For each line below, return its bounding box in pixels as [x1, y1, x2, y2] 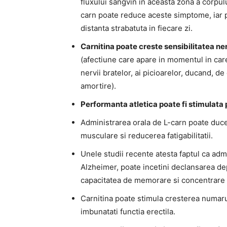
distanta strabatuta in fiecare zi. [81, 23, 193, 33]
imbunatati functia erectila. [81, 207, 175, 216]
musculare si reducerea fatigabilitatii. [81, 131, 213, 140]
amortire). [81, 81, 116, 91]
